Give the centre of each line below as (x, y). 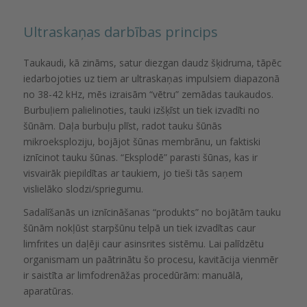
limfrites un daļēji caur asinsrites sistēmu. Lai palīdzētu (143, 244)
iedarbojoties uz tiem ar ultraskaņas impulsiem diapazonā (151, 78)
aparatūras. (48, 291)
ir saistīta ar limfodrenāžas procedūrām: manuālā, (133, 275)
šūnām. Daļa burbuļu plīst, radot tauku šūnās (122, 125)
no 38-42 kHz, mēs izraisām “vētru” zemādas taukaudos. (148, 94)
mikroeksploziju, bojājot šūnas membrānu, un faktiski (142, 141)
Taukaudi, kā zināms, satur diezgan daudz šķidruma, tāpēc (152, 62)
